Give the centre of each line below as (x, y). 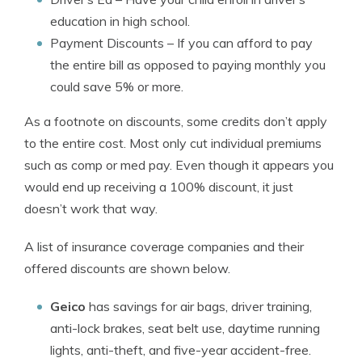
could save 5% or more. (117, 86)
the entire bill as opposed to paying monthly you (188, 65)
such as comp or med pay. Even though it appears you (179, 165)
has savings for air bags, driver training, (199, 306)
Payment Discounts (107, 43)
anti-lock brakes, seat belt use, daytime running (185, 328)
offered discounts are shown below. (127, 268)
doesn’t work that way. (91, 208)
